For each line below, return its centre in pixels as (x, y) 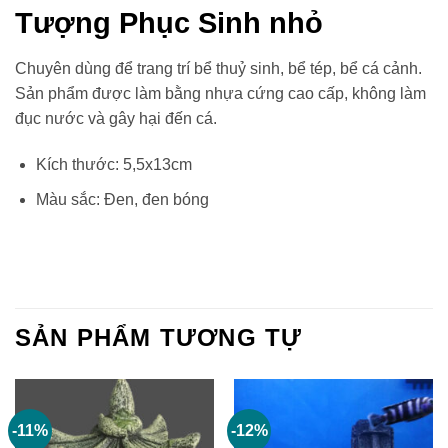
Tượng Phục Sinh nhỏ (169, 23)
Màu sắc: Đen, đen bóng (122, 199)
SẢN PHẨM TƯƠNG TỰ (159, 338)
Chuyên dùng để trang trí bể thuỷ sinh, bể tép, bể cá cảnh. (218, 69)
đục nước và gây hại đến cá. (116, 119)
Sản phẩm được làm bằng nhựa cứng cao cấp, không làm (220, 94)
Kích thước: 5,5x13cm (113, 165)
